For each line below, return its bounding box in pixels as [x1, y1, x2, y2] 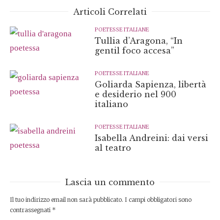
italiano [95, 99, 129, 109]
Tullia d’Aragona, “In [95, 36, 183, 46]
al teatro [95, 143, 132, 153]
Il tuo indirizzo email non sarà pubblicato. [10, 196, 123, 203]
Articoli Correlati [73, 7, 147, 17]
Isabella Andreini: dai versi [95, 133, 209, 143]
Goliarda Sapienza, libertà [95, 80, 207, 89]
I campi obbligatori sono [125, 196, 192, 203]
